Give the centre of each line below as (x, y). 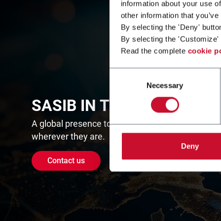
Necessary (165, 85)
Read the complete (154, 51)
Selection (124, 85)
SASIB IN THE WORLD (109, 106)
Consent (123, 74)
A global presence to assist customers (106, 124)
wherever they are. (68, 136)
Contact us (66, 161)
